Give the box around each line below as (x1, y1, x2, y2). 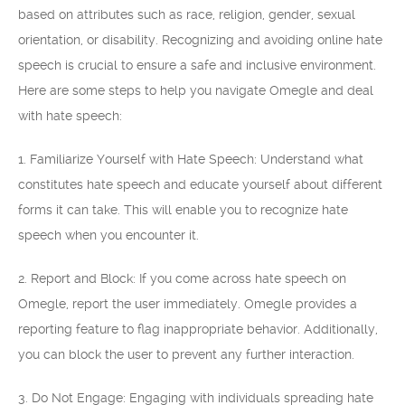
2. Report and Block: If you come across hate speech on (18, 271, 346, 286)
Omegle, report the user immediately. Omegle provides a (18, 297, 357, 311)
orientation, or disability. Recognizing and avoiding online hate (18, 33, 382, 47)
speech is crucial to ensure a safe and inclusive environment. (18, 58, 376, 72)
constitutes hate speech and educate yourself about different (18, 177, 382, 192)
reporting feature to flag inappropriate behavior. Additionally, (18, 322, 378, 336)
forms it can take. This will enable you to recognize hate (18, 202, 348, 217)
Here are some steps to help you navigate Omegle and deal (18, 83, 373, 98)
